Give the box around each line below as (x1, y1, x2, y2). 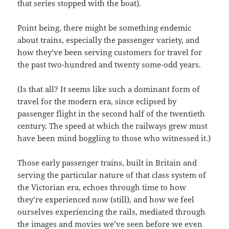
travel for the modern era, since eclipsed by (17, 96, 177, 106)
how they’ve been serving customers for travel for (17, 47, 202, 57)
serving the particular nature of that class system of (17, 169, 207, 180)
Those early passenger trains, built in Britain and (17, 157, 197, 168)
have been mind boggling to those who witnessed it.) (17, 132, 211, 143)
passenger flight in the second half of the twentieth (17, 108, 205, 119)
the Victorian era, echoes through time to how (17, 181, 187, 192)
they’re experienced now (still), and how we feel (17, 194, 195, 204)
